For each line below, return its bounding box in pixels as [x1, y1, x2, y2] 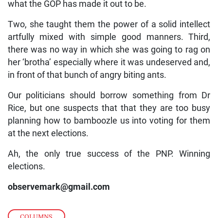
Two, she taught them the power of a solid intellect [7, 19, 211, 29]
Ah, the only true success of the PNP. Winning [7, 148, 211, 159]
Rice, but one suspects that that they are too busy [7, 103, 211, 113]
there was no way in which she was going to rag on [7, 44, 211, 54]
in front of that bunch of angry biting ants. [7, 70, 166, 80]
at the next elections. [7, 128, 89, 138]
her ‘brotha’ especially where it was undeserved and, [7, 57, 211, 67]
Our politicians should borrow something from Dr [7, 90, 211, 100]
